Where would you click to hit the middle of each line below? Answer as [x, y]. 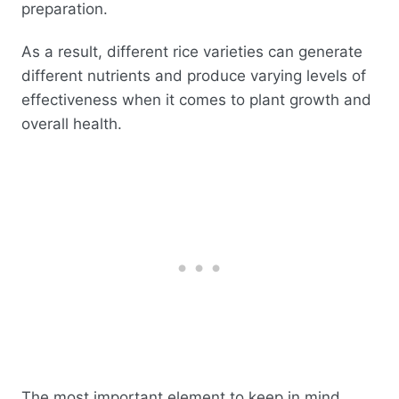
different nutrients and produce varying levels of [194, 75]
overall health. [74, 123]
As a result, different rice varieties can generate [192, 51]
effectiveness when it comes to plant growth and [196, 99]
